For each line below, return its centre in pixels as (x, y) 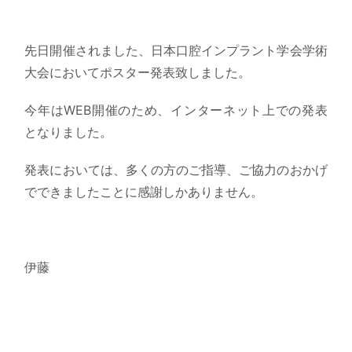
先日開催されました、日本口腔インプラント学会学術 (176, 50)
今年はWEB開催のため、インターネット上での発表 (176, 110)
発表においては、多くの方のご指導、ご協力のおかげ (176, 169)
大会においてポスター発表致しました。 (138, 72)
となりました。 (69, 132)
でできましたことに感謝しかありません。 (144, 191)
